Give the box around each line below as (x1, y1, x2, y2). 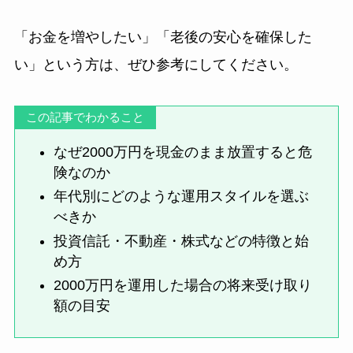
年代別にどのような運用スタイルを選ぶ (54, 188, 310, 205)
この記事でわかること (26, 110, 145, 124)
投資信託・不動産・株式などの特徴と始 (54, 232, 310, 249)
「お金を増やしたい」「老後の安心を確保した (13, 29, 312, 46)
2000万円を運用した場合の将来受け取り (54, 277, 313, 294)
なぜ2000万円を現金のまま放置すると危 (54, 143, 313, 160)
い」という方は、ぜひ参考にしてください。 (13, 57, 298, 73)
